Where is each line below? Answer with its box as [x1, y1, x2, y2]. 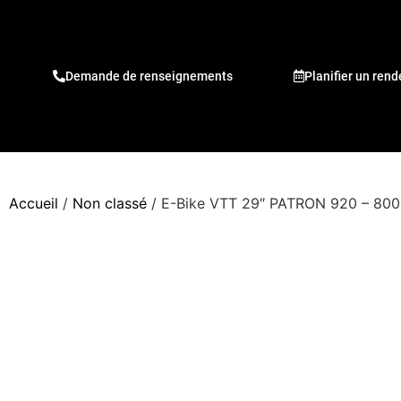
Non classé [73, 194, 147, 212]
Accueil [9, 194, 58, 212]
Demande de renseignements [64, 69, 233, 83]
